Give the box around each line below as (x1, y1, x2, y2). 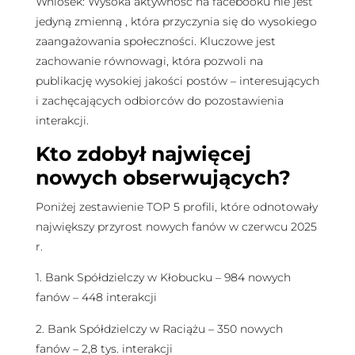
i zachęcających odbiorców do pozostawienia (35, 93, 284, 108)
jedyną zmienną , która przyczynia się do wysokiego (35, 13, 317, 29)
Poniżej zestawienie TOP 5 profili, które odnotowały (35, 199, 318, 214)
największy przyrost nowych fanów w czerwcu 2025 (35, 219, 317, 234)
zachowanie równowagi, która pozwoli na (35, 53, 263, 68)
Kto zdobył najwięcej (35, 141, 251, 166)
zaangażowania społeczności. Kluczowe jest (35, 33, 276, 48)
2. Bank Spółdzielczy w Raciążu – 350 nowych (35, 321, 283, 336)
